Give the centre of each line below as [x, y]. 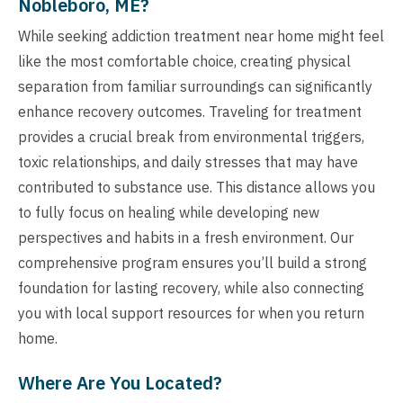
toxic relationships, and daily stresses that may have [188, 162]
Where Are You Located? [120, 383]
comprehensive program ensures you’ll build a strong [193, 263]
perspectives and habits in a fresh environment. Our [186, 238]
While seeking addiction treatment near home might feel [201, 36]
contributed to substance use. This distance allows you [197, 188]
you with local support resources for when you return [191, 313]
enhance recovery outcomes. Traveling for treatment [190, 112]
